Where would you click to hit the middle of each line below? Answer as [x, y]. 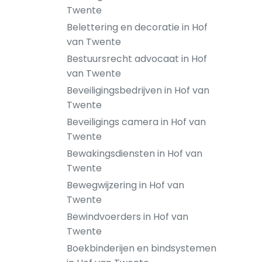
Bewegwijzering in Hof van [125, 185]
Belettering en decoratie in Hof [137, 27]
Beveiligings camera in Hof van [136, 122]
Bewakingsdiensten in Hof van [135, 154]
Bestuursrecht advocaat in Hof [137, 59]
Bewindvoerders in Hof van [127, 217]
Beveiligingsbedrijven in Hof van [138, 90]
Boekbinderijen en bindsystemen [142, 248]
